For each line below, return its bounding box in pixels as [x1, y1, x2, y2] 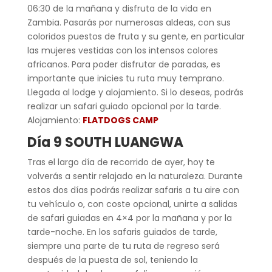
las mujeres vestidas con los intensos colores [27, 44, 218, 56]
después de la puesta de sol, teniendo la [27, 253, 198, 266]
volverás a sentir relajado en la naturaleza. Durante [27, 169, 243, 182]
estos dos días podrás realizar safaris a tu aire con [27, 183, 239, 196]
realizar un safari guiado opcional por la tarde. [27, 100, 221, 112]
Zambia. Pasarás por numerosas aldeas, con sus [27, 16, 231, 29]
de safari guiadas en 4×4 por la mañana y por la [27, 211, 232, 224]
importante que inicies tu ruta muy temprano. [27, 72, 224, 84]
